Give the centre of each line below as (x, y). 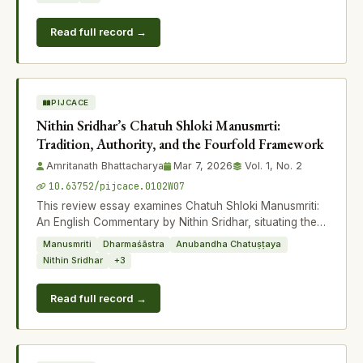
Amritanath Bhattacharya (105, 165)
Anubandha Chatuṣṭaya (229, 244)
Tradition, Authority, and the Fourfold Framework (181, 145)
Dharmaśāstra (133, 244)
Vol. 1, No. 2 (274, 165)
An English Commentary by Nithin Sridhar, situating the (177, 222)
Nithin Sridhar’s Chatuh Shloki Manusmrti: (159, 126)
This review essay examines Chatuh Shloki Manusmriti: (178, 205)
